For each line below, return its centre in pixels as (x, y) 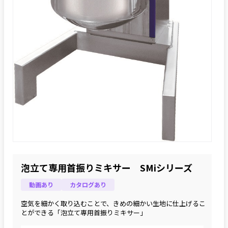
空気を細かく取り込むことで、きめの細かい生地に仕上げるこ (113, 203)
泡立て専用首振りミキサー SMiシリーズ (107, 167)
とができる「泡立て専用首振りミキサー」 (84, 212)
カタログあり (88, 185)
